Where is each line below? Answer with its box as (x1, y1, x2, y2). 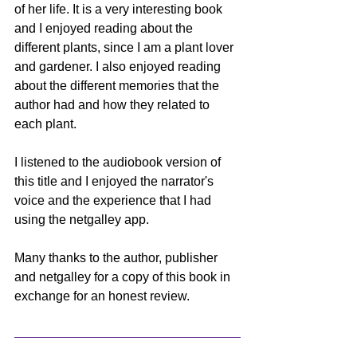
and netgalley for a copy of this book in (14, 269, 233, 284)
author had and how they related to (14, 97, 213, 112)
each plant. (14, 116, 80, 131)
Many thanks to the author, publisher (14, 250, 221, 265)
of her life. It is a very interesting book (14, 2, 226, 16)
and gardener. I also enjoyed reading (14, 59, 224, 73)
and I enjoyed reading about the (14, 21, 196, 35)
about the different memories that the (14, 78, 222, 92)
